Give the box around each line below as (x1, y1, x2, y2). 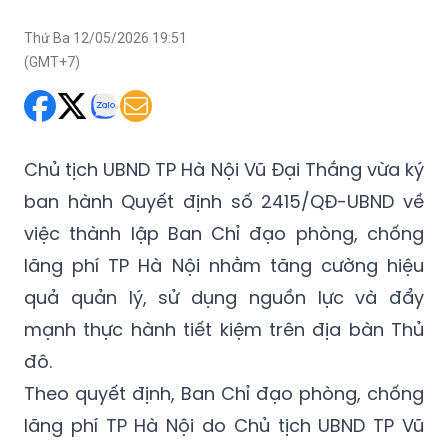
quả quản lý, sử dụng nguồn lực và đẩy (24, 285, 424, 311)
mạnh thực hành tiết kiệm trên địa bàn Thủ (24, 317, 424, 343)
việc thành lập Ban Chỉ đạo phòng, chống (24, 221, 424, 247)
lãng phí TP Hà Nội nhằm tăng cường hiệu (24, 253, 424, 279)
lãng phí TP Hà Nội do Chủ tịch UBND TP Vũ (24, 413, 424, 439)
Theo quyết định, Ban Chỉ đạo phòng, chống (24, 381, 424, 407)
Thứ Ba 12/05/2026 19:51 (24, 30, 187, 47)
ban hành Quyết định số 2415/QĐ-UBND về (24, 189, 424, 215)
